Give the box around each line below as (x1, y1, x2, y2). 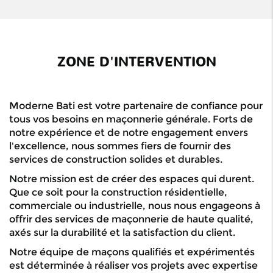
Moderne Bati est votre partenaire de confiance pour (9, 100, 263, 112)
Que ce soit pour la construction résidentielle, (9, 186, 227, 199)
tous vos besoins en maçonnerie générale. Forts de (9, 113, 253, 126)
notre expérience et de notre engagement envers (9, 127, 248, 139)
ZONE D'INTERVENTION (57, 53, 216, 72)
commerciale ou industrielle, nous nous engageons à (9, 200, 260, 212)
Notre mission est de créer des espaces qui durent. (9, 173, 254, 185)
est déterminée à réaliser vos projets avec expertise (9, 260, 258, 272)
